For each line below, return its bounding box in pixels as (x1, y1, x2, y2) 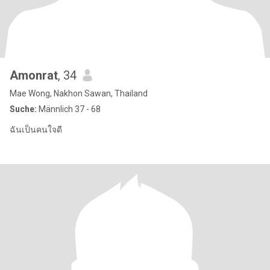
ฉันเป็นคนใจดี (10, 125, 62, 134)
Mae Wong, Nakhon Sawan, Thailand (10, 89, 148, 98)
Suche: (10, 104, 37, 114)
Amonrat (10, 68, 58, 83)
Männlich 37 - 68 (37, 104, 101, 114)
